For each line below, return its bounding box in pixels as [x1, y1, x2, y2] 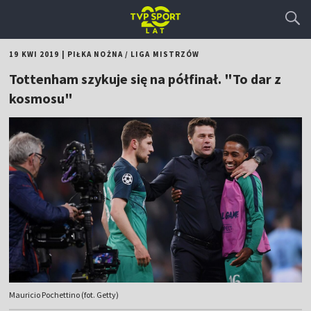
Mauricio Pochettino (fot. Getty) [9, 289, 119, 301]
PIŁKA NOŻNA [67, 49, 123, 59]
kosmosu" [9, 90, 74, 107]
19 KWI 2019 [9, 49, 60, 59]
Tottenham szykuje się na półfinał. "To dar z [9, 70, 282, 87]
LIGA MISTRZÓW [131, 49, 200, 59]
